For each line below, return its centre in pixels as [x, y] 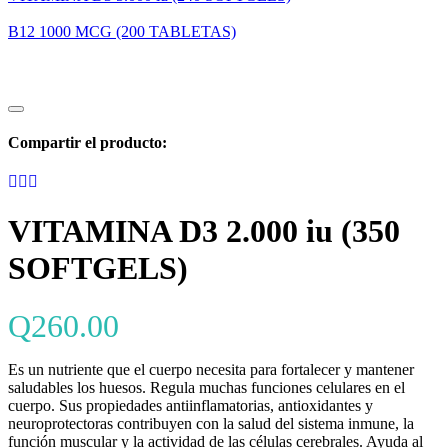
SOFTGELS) [98, 267]
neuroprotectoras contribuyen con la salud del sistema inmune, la [211, 424]
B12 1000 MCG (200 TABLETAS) [122, 31]
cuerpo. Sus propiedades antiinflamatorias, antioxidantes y [190, 406]
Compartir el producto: [87, 143]
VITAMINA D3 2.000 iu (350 [204, 230]
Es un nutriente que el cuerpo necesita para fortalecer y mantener [211, 370]
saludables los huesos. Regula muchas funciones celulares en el [206, 388]
